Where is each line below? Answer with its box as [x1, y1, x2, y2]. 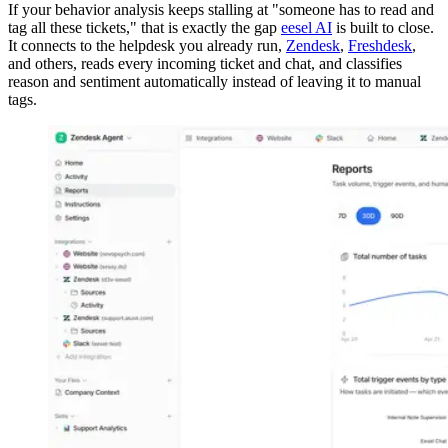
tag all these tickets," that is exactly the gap [8, 19, 281, 37]
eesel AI [281, 19, 332, 37]
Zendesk [286, 37, 340, 55]
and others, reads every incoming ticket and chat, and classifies [8, 55, 402, 73]
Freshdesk [348, 37, 412, 55]
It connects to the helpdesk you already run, [8, 37, 286, 55]
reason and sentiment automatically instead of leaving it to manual [8, 73, 421, 91]
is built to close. [332, 19, 434, 37]
